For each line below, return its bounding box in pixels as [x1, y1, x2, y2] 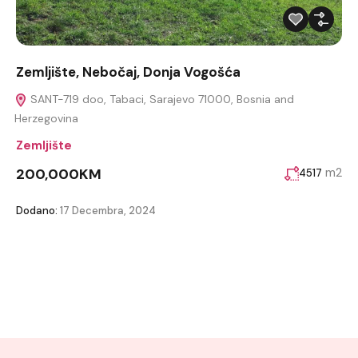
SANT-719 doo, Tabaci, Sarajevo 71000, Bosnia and [27, 92, 294, 107]
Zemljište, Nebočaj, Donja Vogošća [16, 63, 241, 82]
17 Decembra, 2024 [58, 204, 156, 218]
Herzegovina [14, 111, 78, 126]
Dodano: [16, 204, 58, 218]
